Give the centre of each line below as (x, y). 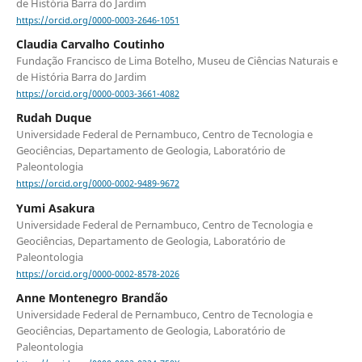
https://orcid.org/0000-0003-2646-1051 (97, 21)
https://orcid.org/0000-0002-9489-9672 (97, 184)
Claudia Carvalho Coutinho (90, 44)
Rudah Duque (53, 118)
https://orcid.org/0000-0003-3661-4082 (97, 94)
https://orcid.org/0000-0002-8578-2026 (97, 274)
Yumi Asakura (55, 208)
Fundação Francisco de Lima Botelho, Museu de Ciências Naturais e (177, 61)
